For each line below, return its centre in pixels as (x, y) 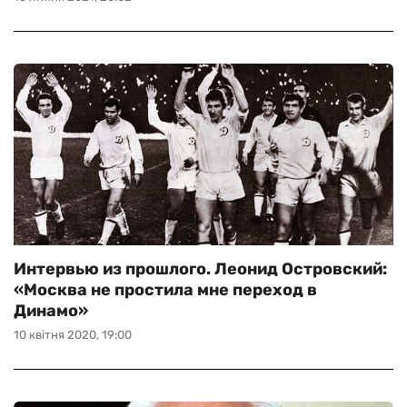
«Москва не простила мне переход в (165, 290)
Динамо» (51, 311)
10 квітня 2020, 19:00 (73, 335)
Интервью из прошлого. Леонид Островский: (200, 269)
